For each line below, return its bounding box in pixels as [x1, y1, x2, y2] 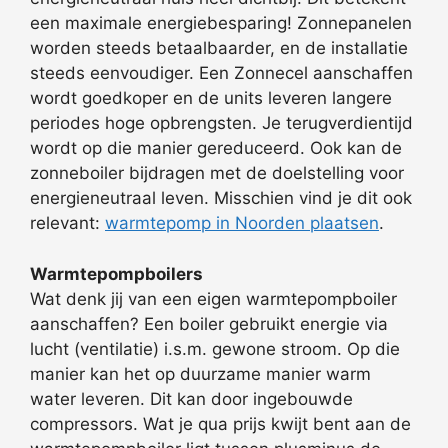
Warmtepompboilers [30, 263, 203, 284]
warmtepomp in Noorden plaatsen [105, 213, 379, 234]
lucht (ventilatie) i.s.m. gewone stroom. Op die [30, 338, 400, 359]
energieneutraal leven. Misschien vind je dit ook [30, 188, 412, 209]
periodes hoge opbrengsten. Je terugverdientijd [30, 113, 413, 134]
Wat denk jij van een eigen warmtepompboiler [30, 288, 397, 309]
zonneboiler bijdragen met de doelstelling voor [30, 163, 404, 184]
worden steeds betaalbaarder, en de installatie [30, 38, 408, 59]
